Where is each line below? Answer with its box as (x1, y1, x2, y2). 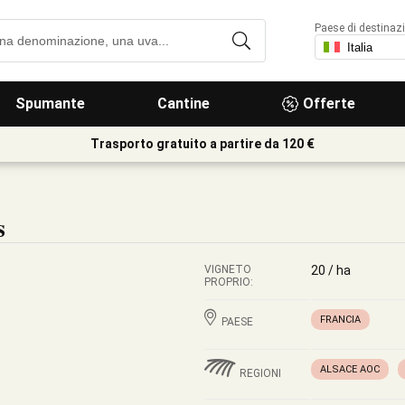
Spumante (15, 95, 85, 112)
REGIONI (240, 367, 281, 380)
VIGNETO (204, 263, 251, 276)
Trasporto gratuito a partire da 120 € (90, 137, 315, 151)
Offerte (303, 95, 355, 112)
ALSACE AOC (320, 363, 380, 375)
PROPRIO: (204, 276, 253, 288)
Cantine (157, 95, 210, 112)
